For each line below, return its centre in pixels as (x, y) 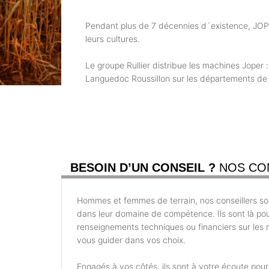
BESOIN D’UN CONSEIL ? (145, 168)
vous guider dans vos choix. (131, 240)
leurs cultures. (113, 39)
